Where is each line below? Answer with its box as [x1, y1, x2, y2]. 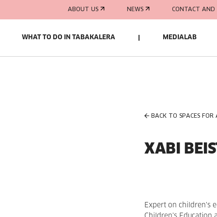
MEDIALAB [163, 34, 197, 41]
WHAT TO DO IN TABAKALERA [22, 34, 115, 41]
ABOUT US [68, 6, 98, 13]
